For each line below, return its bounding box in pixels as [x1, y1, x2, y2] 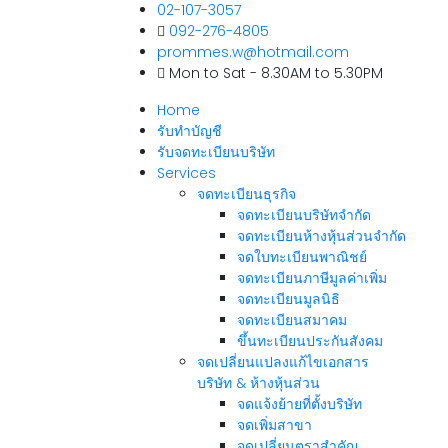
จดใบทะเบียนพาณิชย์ [237, 247, 367, 267]
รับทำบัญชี [157, 121, 222, 141]
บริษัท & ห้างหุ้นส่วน [197, 373, 320, 393]
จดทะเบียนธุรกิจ [197, 184, 296, 204]
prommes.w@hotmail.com [157, 42, 349, 62]
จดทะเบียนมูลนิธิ [237, 289, 340, 309]
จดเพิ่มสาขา [237, 415, 312, 435]
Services [157, 163, 216, 183]
